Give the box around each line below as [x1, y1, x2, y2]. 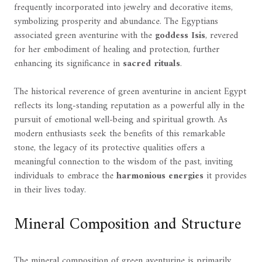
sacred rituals [123, 55, 180, 72]
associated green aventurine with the [14, 27, 155, 44]
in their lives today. [14, 181, 86, 198]
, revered [205, 27, 238, 44]
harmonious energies [116, 167, 204, 184]
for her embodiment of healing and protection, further [14, 41, 219, 58]
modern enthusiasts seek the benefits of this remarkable [14, 125, 225, 142]
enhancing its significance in [14, 55, 123, 72]
